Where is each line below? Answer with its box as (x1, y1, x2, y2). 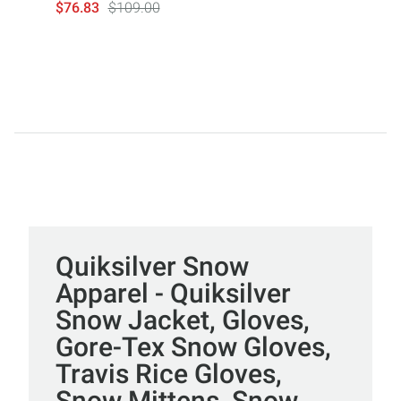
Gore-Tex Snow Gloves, (55, 330, 331, 363)
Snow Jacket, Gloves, (55, 303, 310, 336)
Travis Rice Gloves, (55, 357, 282, 389)
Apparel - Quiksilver (55, 277, 291, 309)
